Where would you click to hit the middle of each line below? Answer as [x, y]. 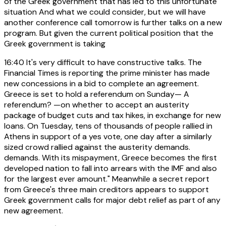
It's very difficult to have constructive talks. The [113, 62]
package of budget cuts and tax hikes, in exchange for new [112, 115]
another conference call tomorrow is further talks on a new [113, 22]
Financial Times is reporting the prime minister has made [107, 73]
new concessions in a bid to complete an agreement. [101, 83]
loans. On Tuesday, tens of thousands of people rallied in [108, 126]
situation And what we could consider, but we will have [105, 12]
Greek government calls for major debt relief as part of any [112, 200]
